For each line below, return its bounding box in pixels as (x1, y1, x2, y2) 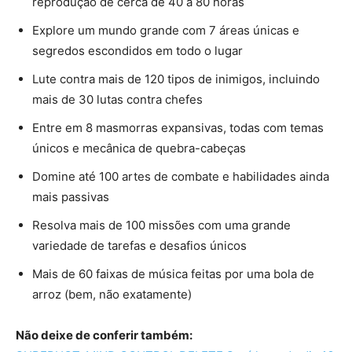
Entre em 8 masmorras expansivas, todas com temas (32, 120, 324, 136)
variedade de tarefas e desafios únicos (32, 238, 247, 254)
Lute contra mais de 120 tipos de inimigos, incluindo (32, 71, 320, 87)
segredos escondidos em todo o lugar (32, 43, 243, 59)
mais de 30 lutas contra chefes (32, 92, 203, 108)
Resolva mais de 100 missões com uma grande (32, 218, 291, 233)
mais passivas (32, 189, 109, 205)
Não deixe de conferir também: (16, 328, 192, 343)
